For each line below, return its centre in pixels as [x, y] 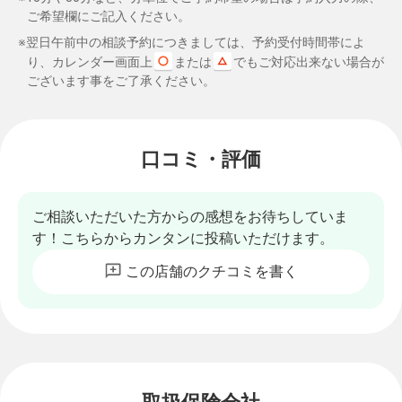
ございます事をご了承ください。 [121, 80]
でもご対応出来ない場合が [308, 61]
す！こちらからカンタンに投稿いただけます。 [183, 238]
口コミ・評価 [201, 159]
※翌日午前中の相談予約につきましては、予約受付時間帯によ [192, 42]
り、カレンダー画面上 [89, 61]
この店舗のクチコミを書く [212, 271]
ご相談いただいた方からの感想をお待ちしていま [190, 216]
